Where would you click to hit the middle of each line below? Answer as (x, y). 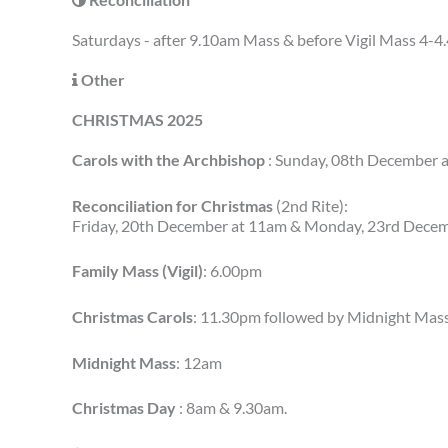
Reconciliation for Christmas (172, 205)
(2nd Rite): (310, 205)
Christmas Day (125, 408)
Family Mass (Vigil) (137, 271)
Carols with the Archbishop (170, 160)
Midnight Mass (124, 362)
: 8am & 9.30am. (233, 408)
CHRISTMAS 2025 (137, 120)
